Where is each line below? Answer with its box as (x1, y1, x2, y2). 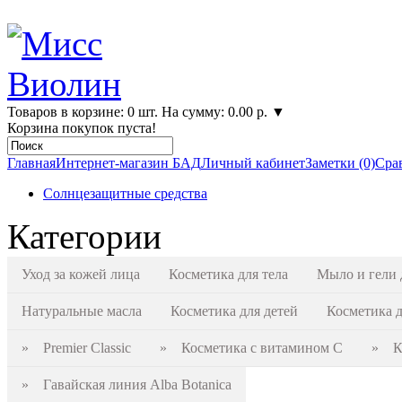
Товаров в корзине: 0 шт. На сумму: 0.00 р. (7, 104, 267, 119)
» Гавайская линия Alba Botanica (22, 377, 232, 392)
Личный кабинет (201, 155, 305, 170)
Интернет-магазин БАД (56, 155, 201, 170)
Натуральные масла (22, 303, 142, 319)
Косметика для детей (170, 303, 298, 319)
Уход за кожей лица (22, 267, 140, 282)
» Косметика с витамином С (160, 340, 343, 355)
